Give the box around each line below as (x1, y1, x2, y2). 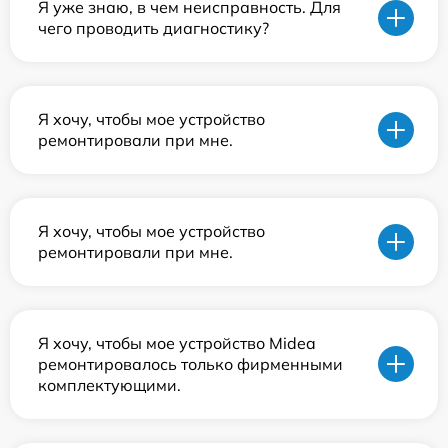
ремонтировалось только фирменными (38, 353, 343, 374)
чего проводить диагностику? (38, 17, 269, 38)
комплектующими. (38, 374, 181, 395)
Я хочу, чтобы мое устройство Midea (38, 332, 316, 353)
